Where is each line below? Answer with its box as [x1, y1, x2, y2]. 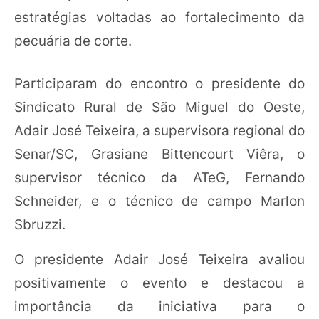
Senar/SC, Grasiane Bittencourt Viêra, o [14, 145, 305, 162]
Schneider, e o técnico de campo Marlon [14, 192, 305, 209]
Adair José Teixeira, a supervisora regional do [14, 121, 305, 139]
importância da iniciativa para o [14, 297, 305, 315]
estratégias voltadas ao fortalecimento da [14, 9, 305, 26]
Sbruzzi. [14, 215, 69, 233]
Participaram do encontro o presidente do [14, 74, 305, 92]
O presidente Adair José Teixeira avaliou [14, 250, 305, 268]
